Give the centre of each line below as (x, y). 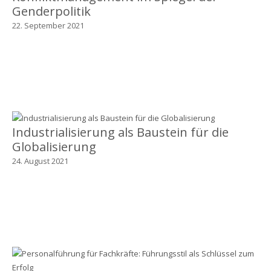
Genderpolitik (51, 11)
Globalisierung (54, 146)
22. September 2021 (48, 25)
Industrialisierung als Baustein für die (120, 132)
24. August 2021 (40, 161)
